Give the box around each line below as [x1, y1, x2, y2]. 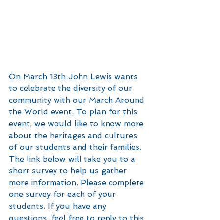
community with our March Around [9, 95, 147, 105]
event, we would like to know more [9, 118, 146, 128]
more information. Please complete [9, 177, 146, 187]
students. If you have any [9, 201, 109, 211]
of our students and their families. [9, 142, 144, 152]
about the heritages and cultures [9, 130, 139, 140]
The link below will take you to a [9, 154, 137, 164]
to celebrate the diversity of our [9, 83, 135, 93]
